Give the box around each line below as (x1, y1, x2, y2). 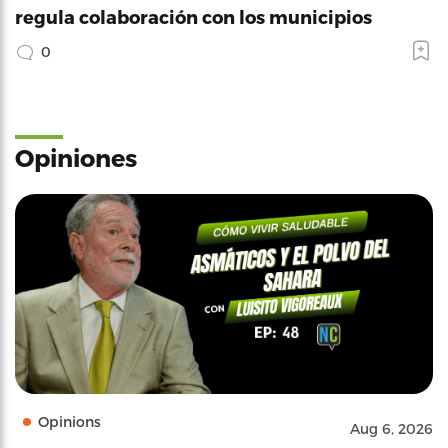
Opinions (38, 412, 101, 430)
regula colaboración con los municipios (15, 5, 372, 27)
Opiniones (15, 142, 137, 172)
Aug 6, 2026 (350, 419, 433, 437)
